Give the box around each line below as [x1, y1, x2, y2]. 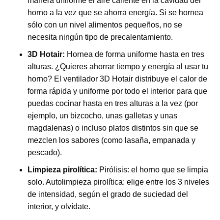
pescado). [27, 148, 62, 157]
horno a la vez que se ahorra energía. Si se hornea [27, 8, 203, 17]
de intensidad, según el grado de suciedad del [27, 190, 188, 199]
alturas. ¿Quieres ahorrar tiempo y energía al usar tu [27, 62, 208, 71]
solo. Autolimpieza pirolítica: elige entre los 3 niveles [27, 178, 209, 187]
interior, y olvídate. [27, 202, 90, 211]
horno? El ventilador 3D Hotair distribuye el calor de [27, 75, 207, 83]
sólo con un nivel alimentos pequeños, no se [27, 21, 182, 29]
